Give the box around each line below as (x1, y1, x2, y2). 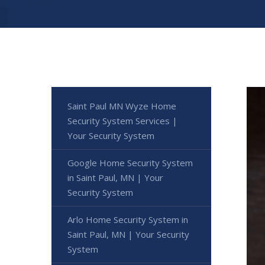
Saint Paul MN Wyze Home (67, 100, 176, 112)
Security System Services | (67, 115, 177, 127)
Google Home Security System (67, 157, 193, 169)
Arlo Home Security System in (67, 214, 188, 226)
